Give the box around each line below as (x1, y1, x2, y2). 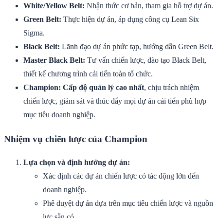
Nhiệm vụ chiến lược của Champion (4, 133, 147, 144)
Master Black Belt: (23, 55, 85, 64)
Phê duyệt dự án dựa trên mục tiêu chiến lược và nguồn (43, 199, 213, 208)
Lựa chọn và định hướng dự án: (23, 158, 130, 167)
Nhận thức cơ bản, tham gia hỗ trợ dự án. (85, 1, 213, 10)
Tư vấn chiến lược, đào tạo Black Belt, (85, 55, 206, 64)
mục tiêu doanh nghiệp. (23, 110, 95, 119)
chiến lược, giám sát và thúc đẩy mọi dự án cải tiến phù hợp (23, 96, 206, 105)
